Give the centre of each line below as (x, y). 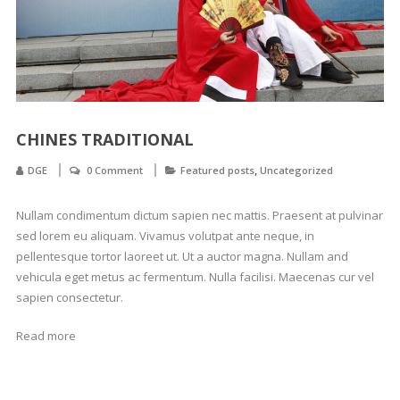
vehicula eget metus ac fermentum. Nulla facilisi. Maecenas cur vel (195, 276)
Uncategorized (296, 170)
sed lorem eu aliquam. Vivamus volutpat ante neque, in (165, 235)
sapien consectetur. (69, 297)
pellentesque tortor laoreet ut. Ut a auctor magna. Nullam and (182, 256)
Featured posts (217, 170)
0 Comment (114, 170)
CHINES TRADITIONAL (104, 139)
